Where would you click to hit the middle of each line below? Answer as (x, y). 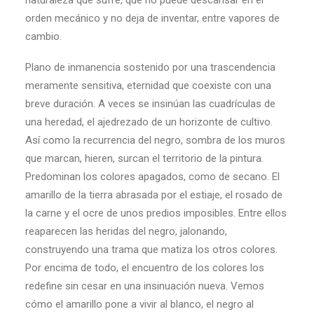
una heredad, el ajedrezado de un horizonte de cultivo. (149, 122)
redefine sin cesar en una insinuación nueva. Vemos (145, 286)
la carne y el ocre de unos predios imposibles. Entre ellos (156, 213)
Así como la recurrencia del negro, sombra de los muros (155, 140)
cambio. (43, 36)
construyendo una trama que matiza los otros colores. (151, 250)
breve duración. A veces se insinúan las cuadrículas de (150, 104)
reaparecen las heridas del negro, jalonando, (126, 231)
